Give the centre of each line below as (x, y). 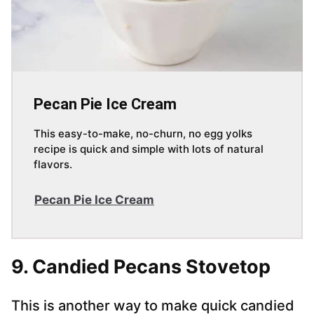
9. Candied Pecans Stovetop (141, 267)
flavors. (53, 165)
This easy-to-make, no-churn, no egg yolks (143, 134)
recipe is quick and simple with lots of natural (149, 149)
